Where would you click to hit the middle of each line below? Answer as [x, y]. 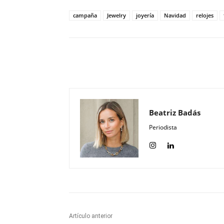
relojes [205, 15]
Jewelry [116, 15]
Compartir [188, 63]
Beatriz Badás [175, 113]
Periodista [163, 127]
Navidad [175, 15]
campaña [85, 15]
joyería [145, 15]
